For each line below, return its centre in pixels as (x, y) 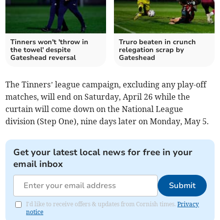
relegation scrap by (151, 50)
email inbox (38, 164)
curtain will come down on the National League (95, 109)
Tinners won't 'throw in (50, 42)
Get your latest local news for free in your (103, 152)
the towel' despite (41, 50)
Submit (182, 186)
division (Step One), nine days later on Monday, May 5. (107, 122)
